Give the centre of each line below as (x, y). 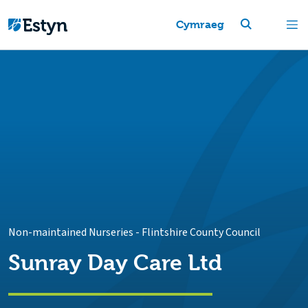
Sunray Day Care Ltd (115, 263)
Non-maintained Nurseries (71, 232)
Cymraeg (200, 24)
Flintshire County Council (201, 232)
